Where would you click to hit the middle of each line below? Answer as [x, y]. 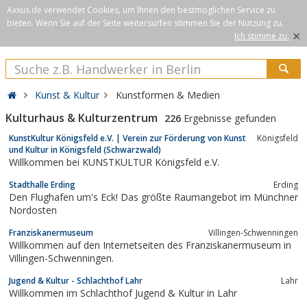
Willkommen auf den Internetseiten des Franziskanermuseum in [150, 245]
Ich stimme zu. [262, 36]
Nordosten [33, 210]
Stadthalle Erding [42, 184]
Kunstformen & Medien [168, 95]
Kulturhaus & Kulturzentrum [82, 118]
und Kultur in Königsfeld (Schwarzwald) [85, 149]
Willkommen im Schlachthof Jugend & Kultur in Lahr [123, 293]
